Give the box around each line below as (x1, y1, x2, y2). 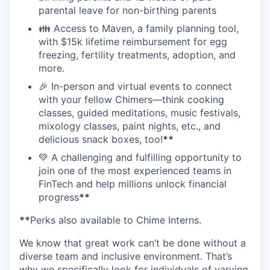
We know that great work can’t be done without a (19, 236, 246, 249)
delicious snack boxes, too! (39, 133, 163, 145)
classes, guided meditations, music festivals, (39, 106, 240, 119)
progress (39, 190, 79, 203)
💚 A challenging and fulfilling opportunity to (39, 151, 242, 163)
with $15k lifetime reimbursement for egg (39, 35, 227, 48)
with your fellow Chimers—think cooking (39, 93, 224, 105)
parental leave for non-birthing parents (39, 4, 216, 16)
